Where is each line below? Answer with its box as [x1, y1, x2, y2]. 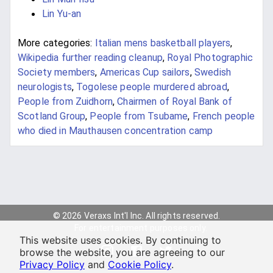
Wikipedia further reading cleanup [18, 52, 163, 64]
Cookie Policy [108, 258, 171, 271]
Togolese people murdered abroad [76, 81, 227, 93]
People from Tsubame [90, 110, 188, 122]
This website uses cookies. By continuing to [19, 234, 221, 246]
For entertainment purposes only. [74, 223, 207, 233]
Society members [18, 66, 96, 79]
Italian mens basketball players [94, 37, 231, 49]
